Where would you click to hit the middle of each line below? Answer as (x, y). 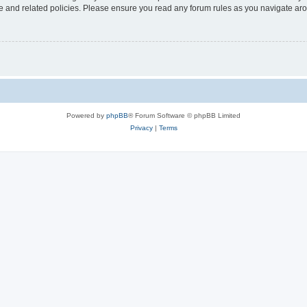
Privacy (141, 128)
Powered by (86, 116)
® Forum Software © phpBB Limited (184, 116)
